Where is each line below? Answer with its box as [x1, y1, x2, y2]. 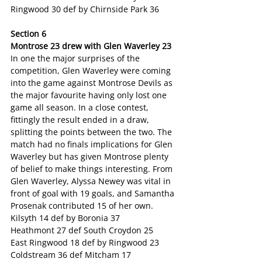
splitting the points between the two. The [11, 126, 174, 137]
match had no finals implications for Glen [11, 139, 175, 150]
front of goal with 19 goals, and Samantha [11, 188, 177, 199]
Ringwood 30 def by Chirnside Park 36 [11, 4, 159, 15]
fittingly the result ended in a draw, [11, 114, 151, 125]
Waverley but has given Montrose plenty [11, 151, 171, 162]
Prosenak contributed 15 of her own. [11, 200, 153, 211]
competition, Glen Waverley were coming [11, 65, 173, 76]
